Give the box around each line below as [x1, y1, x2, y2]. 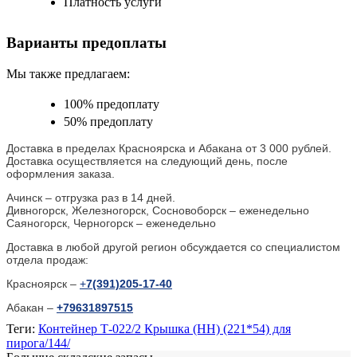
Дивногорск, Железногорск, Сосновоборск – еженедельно [6, 203, 309, 217]
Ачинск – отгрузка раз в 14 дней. [6, 190, 175, 204]
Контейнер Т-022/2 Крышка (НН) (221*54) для [38, 321, 291, 335]
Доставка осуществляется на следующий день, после [6, 154, 288, 167]
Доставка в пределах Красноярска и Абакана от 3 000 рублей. [6, 141, 331, 155]
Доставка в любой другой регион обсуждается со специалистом [6, 240, 340, 253]
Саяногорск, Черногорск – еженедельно [6, 216, 216, 229]
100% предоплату [64, 96, 159, 111]
